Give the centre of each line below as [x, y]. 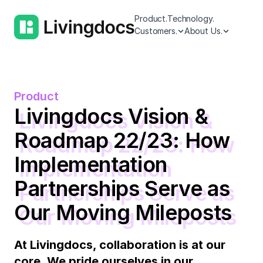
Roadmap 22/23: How [122, 140]
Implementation [91, 164]
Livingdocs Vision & [111, 116]
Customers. [156, 31]
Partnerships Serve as [122, 188]
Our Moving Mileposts [123, 213]
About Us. [203, 31]
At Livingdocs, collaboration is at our [120, 245]
